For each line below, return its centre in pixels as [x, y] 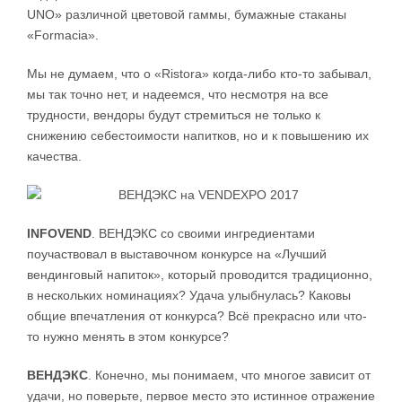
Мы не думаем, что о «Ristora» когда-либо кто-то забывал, [199, 74]
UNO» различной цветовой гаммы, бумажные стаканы [187, 15]
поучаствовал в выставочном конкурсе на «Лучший [177, 254]
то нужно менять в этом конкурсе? [128, 337]
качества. [54, 157]
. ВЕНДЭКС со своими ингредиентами [203, 234]
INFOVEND [59, 234]
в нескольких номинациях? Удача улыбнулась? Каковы [189, 296]
